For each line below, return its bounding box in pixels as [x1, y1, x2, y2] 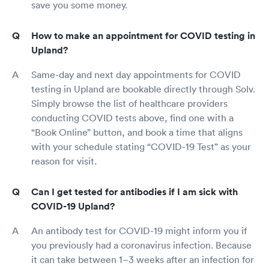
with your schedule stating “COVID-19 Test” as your [31, 141, 251, 153]
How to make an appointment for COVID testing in [31, 29, 255, 43]
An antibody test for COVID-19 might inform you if [31, 225, 247, 237]
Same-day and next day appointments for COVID [31, 68, 241, 81]
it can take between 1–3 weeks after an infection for [31, 253, 254, 266]
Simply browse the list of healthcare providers [31, 97, 228, 110]
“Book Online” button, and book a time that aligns [31, 126, 243, 139]
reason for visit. [31, 155, 97, 168]
